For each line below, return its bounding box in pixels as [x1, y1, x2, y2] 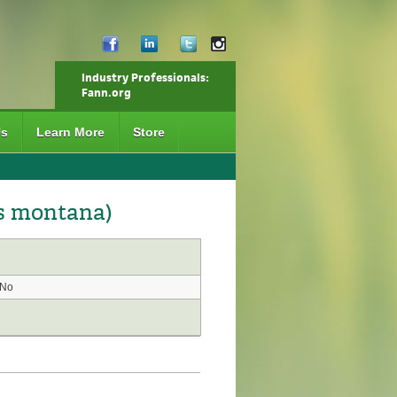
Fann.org [81, 85, 131, 100]
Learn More [35, 125, 105, 139]
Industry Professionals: [81, 70, 209, 85]
